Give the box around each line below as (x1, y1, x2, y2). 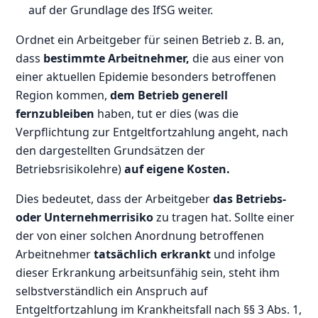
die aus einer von (190, 50, 285, 66)
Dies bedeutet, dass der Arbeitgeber (16, 190, 214, 207)
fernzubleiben (16, 105, 95, 121)
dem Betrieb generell (110, 87, 229, 103)
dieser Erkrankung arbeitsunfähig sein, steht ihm (16, 264, 280, 280)
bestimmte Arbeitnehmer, (43, 50, 190, 66)
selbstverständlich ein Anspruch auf (16, 283, 209, 299)
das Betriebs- (213, 190, 287, 207)
